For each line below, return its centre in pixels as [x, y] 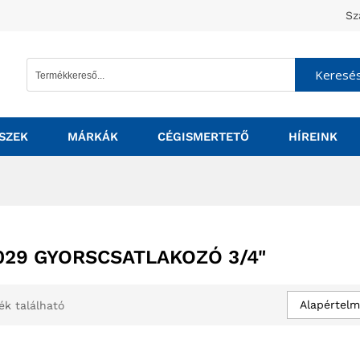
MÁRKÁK [93, 137]
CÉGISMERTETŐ [203, 137]
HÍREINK [313, 137]
